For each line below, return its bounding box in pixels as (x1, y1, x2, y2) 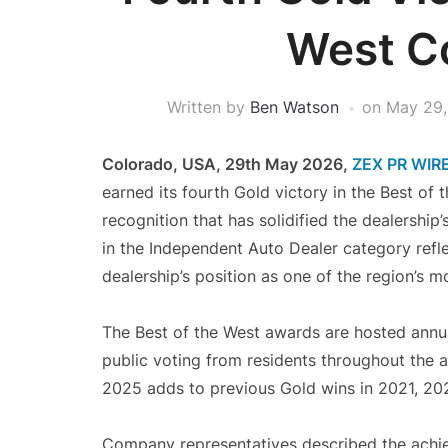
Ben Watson (249, 97, 339, 117)
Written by (166, 97, 250, 117)
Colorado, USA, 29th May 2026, (102, 154, 352, 174)
